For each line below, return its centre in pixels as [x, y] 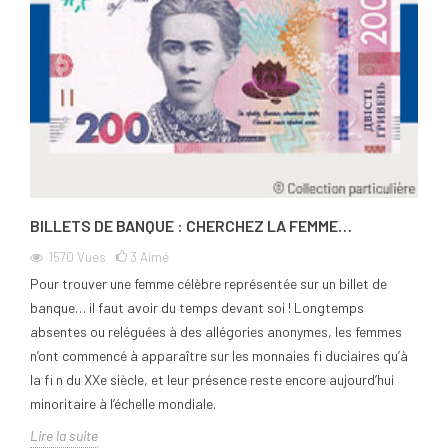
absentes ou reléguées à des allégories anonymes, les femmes [216, 332]
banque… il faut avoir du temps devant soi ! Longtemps [197, 308]
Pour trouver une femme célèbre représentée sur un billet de [208, 284]
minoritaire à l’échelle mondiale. [123, 404]
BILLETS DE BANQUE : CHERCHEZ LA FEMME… [191, 226]
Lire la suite [64, 436]
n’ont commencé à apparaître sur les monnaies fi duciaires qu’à [219, 356]
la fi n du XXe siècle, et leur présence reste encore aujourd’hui [212, 380]
